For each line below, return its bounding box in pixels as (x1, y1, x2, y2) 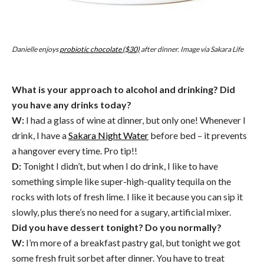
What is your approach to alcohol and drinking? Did (12, 83, 235, 95)
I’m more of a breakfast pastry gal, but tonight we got (24, 236, 240, 248)
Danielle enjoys (12, 45, 60, 54)
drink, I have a (12, 129, 68, 141)
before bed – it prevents (148, 129, 247, 141)
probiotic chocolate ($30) (60, 45, 140, 54)
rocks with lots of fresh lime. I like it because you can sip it (12, 190, 243, 202)
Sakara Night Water (68, 129, 148, 141)
